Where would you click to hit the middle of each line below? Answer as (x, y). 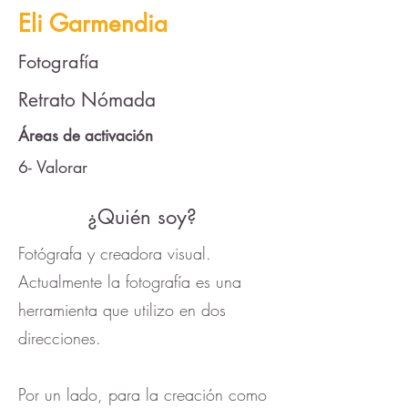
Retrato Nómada (87, 100)
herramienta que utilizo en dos (122, 310)
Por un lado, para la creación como (143, 394)
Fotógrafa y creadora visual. (115, 253)
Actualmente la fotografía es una (130, 281)
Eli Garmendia (93, 24)
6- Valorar (53, 167)
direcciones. (60, 338)
